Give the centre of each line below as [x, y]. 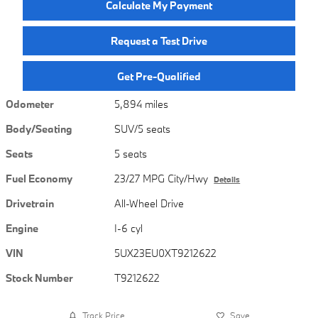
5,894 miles [142, 104]
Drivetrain [30, 203]
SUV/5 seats [143, 128]
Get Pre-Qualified [159, 76]
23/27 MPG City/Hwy [161, 178]
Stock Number [39, 278]
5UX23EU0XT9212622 [166, 253]
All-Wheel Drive [150, 203]
